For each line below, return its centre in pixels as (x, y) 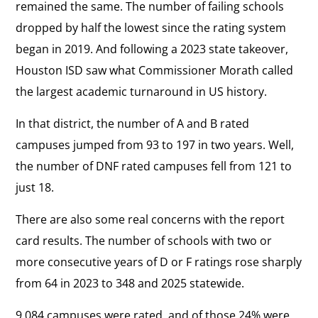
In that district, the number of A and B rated (133, 123)
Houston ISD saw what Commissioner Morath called (155, 70)
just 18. (35, 187)
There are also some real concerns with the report (150, 219)
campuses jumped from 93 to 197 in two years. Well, (155, 144)
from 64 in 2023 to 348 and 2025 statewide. (130, 283)
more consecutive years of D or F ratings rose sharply (159, 262)
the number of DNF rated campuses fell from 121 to (154, 166)
